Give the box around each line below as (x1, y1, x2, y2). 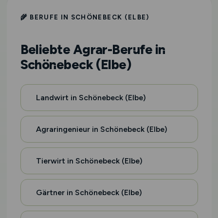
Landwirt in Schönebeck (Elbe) (36, 93, 146, 102)
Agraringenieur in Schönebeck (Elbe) (36, 125, 167, 134)
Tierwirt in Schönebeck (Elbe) (36, 156, 143, 165)
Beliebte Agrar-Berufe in (20, 41, 165, 57)
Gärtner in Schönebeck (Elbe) (36, 188, 142, 197)
